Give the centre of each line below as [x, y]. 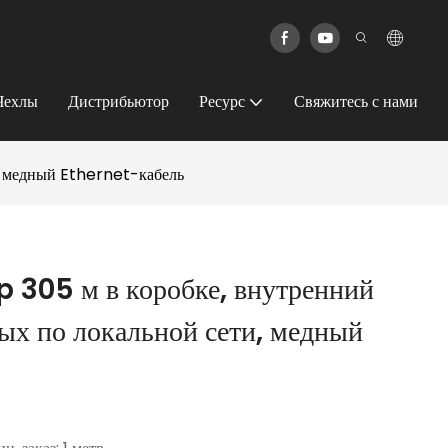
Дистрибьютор [118, 101]
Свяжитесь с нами [356, 101]
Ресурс [222, 101]
